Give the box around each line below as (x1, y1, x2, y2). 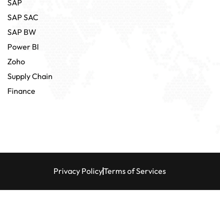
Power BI (7, 41, 39, 52)
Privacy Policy (54, 165, 103, 176)
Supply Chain (7, 71, 53, 81)
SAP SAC (7, 12, 38, 22)
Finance (7, 85, 35, 96)
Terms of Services (104, 165, 166, 176)
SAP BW (7, 27, 36, 37)
